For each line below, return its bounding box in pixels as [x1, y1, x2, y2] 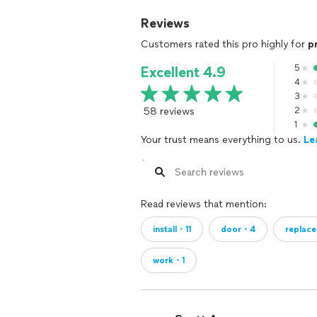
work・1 [153, 255, 185, 265]
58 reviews [144, 105, 195, 117]
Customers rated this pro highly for [141, 38, 308, 50]
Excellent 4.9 [141, 64, 226, 81]
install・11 [153, 224, 191, 234]
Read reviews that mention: [141, 198, 267, 210]
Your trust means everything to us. [141, 134, 304, 146]
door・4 [221, 224, 255, 234]
